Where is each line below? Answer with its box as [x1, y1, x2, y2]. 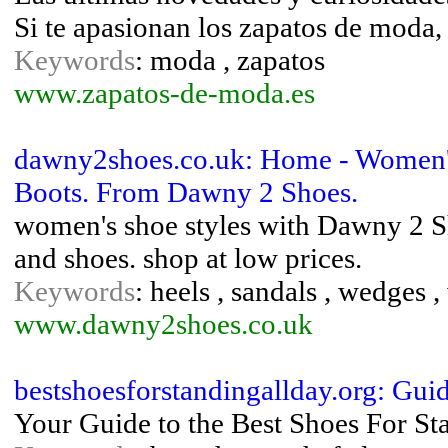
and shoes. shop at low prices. [14, 242, 362, 274]
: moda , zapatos [135, 44, 325, 76]
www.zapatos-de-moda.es [14, 77, 315, 109]
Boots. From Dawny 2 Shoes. [14, 176, 358, 208]
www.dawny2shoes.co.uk [14, 308, 313, 340]
